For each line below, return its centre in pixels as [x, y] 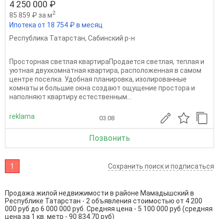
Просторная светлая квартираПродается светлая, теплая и [107, 62]
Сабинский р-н [111, 38]
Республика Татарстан [47, 38]
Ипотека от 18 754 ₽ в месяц [56, 25]
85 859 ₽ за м [31, 15]
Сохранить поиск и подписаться [161, 166]
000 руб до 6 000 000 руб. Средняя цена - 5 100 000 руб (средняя [109, 209]
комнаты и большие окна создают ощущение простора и [102, 88]
